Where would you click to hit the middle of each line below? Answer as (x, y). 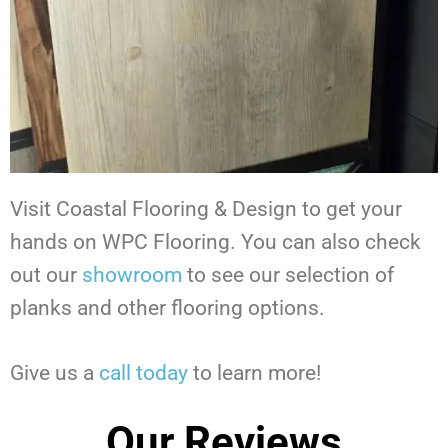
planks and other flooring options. (170, 307)
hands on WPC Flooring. (125, 241)
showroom (132, 274)
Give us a (52, 372)
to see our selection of (288, 274)
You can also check (331, 241)
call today (143, 372)
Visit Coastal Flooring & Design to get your (206, 208)
